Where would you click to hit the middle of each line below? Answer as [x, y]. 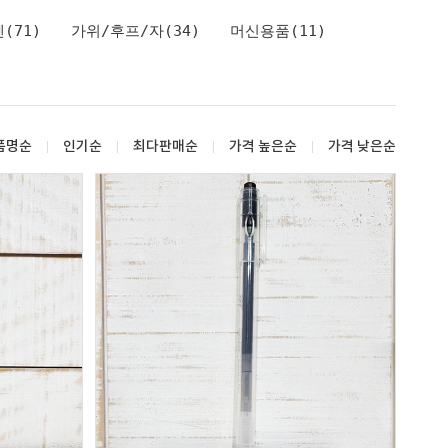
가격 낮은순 [362, 147]
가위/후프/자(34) [135, 31]
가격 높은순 [263, 147]
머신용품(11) [278, 31]
